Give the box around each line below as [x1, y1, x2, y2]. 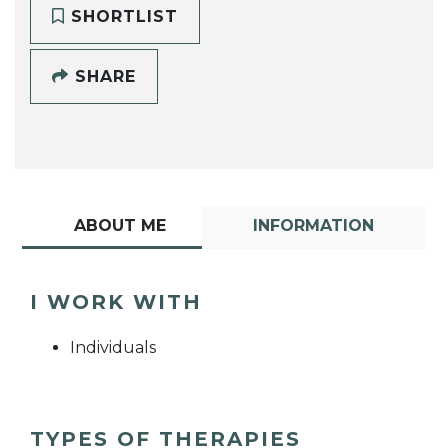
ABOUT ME [73, 216, 166, 236]
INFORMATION [253, 216, 375, 236]
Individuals [70, 338, 156, 358]
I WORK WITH [30, 290, 202, 315]
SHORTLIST [64, 6, 178, 26]
